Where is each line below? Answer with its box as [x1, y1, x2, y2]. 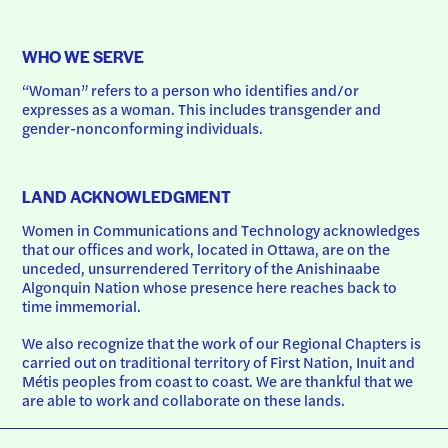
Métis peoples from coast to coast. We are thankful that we [22, 370, 414, 392]
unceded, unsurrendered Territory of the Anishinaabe [22, 256, 381, 278]
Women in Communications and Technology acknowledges [22, 218, 421, 240]
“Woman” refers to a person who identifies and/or [22, 78, 360, 100]
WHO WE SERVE [22, 44, 145, 68]
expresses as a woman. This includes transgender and [22, 97, 382, 119]
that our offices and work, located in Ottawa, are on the [22, 237, 391, 259]
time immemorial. [22, 294, 142, 316]
